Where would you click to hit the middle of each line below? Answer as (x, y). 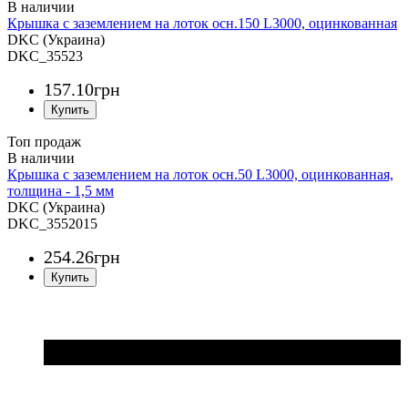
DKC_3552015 (52, 223)
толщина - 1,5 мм (61, 190)
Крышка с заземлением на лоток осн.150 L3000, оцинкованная (202, 23)
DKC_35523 (45, 56)
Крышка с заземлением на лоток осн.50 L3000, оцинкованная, (200, 174)
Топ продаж (44, 141)
